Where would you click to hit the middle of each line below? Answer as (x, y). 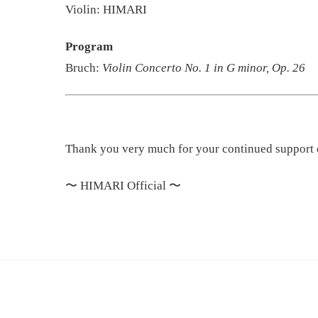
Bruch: (84, 67)
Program (89, 46)
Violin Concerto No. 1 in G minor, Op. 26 (204, 67)
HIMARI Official (123, 186)
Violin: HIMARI (106, 9)
